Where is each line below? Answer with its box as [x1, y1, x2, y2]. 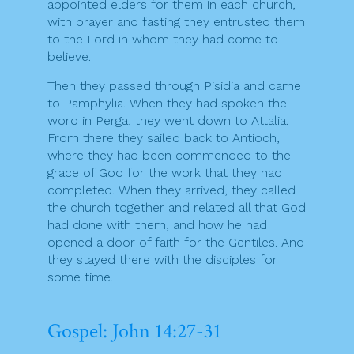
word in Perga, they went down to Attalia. [47, 113, 288, 129]
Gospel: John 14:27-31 [47, 318, 221, 345]
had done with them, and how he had [47, 217, 267, 233]
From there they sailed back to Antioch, [47, 130, 280, 146]
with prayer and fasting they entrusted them [47, 14, 305, 30]
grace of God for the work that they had [47, 165, 282, 181]
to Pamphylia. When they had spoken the [47, 96, 287, 111]
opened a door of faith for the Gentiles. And [47, 235, 304, 250]
